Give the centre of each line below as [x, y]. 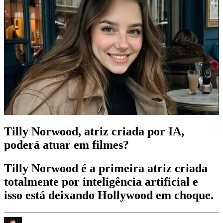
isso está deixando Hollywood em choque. [109, 195]
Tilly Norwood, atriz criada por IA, [94, 132]
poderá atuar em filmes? [66, 145]
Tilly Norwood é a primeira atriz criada [106, 168]
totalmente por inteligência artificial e [101, 181]
